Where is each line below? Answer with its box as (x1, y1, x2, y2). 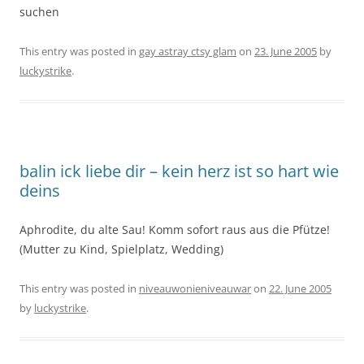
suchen (19, 4, 59, 19)
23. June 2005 (254, 44, 317, 58)
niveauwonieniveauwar (139, 281, 251, 296)
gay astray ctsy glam (139, 44, 236, 58)
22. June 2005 (269, 281, 331, 296)
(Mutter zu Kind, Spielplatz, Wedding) (19, 241, 223, 257)
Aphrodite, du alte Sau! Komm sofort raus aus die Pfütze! (19, 222, 330, 237)
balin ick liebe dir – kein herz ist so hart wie (19, 160, 339, 182)
